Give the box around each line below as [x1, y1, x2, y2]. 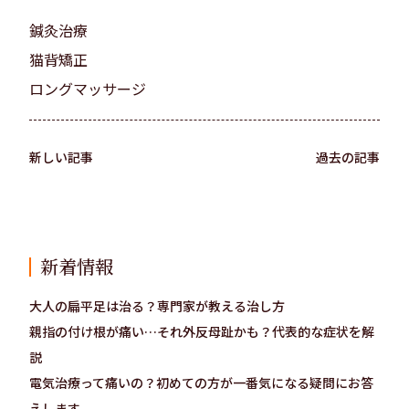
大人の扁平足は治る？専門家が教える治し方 [29, 296, 285, 315]
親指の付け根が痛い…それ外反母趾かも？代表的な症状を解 [29, 321, 374, 341]
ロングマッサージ [29, 77, 146, 100]
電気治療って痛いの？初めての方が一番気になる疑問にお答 [29, 372, 373, 392]
